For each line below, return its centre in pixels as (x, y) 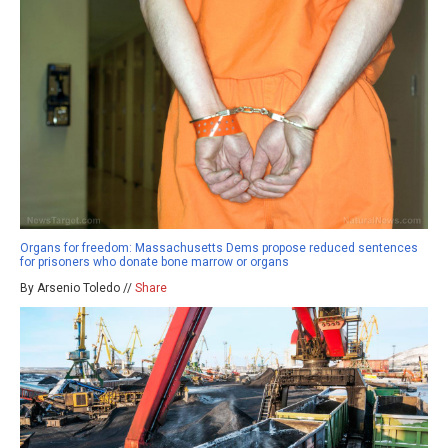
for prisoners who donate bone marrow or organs (154, 262)
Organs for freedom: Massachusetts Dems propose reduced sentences (219, 248)
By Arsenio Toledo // (77, 288)
